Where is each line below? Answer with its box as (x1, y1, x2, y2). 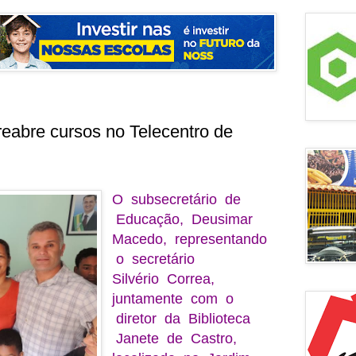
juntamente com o (112, 290, 234, 307)
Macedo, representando (112, 230, 268, 247)
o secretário (112, 250, 199, 267)
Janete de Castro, (112, 330, 242, 346)
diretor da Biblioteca (112, 310, 251, 327)
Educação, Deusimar (112, 211, 253, 227)
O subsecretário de (112, 191, 242, 207)
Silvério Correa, (112, 270, 223, 287)
